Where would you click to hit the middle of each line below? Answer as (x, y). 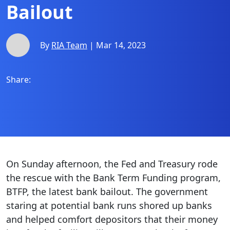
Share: (18, 80)
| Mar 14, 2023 (117, 45)
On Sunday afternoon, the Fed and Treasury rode (112, 164)
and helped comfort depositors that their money (112, 219)
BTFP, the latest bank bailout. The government (107, 191)
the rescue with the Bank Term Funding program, (113, 178)
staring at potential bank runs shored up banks (109, 205)
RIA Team (69, 45)
